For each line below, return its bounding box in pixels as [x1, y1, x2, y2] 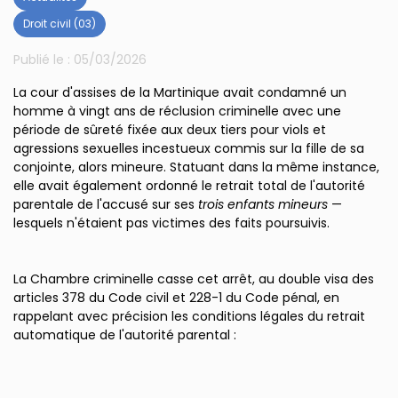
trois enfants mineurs [198, 195, 328, 213]
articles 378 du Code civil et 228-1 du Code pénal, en [13, 289, 339, 306]
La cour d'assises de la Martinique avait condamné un [13, 84, 346, 101]
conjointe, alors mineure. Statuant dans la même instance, [13, 158, 379, 176]
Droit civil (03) [23, 16, 96, 31]
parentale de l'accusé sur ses [13, 195, 198, 213]
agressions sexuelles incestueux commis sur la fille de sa [13, 139, 364, 157]
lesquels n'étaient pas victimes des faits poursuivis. [13, 214, 330, 232]
